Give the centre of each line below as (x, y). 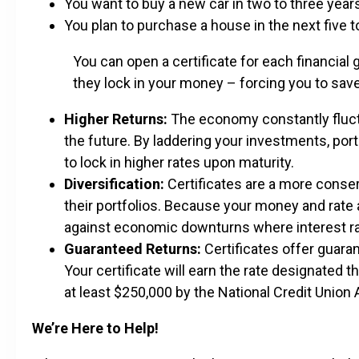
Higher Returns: (116, 119)
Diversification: (114, 184)
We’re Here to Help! (95, 328)
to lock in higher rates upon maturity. (179, 162)
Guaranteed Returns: (133, 248)
